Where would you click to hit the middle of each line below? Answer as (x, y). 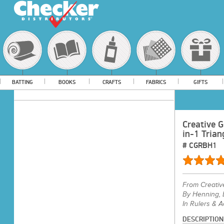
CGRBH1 (202, 145)
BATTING (22, 82)
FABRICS (156, 82)
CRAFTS (111, 82)
